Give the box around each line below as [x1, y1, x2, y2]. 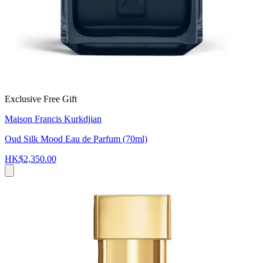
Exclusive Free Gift [5, 93, 77, 104]
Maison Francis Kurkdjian [5, 113, 102, 124]
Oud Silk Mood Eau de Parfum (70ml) [5, 133, 147, 144]
